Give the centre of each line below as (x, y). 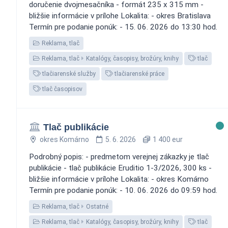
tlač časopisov (62, 89)
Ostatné (97, 206)
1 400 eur (167, 139)
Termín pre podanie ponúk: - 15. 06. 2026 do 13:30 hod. (123, 27)
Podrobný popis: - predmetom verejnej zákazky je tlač (119, 156)
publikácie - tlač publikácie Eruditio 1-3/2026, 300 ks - (120, 168)
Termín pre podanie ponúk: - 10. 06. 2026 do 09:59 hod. (123, 190)
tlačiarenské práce (139, 74)
